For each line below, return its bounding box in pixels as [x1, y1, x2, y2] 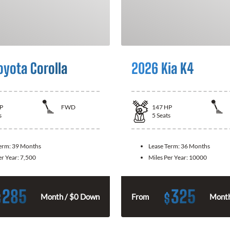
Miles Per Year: [148, 153, 189, 161]
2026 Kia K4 [131, 60, 194, 77]
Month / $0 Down [41, 191, 100, 201]
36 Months [181, 142, 210, 150]
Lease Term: [148, 142, 181, 150]
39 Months [12, 142, 41, 150]
